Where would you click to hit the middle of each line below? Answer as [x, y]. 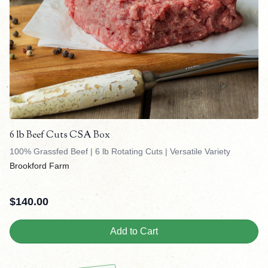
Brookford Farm [39, 166]
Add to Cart [134, 232]
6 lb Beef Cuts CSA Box [60, 136]
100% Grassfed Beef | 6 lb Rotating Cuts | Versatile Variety [120, 152]
